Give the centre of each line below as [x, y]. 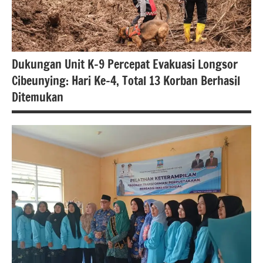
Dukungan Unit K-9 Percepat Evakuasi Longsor [125, 65]
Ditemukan [38, 97]
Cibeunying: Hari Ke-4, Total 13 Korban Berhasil [126, 81]
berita [30, 141]
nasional [34, 155]
